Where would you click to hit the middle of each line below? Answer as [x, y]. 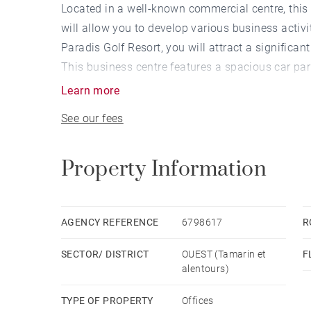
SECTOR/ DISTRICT [105, 254]
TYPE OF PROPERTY [107, 300]
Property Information [164, 169]
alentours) [206, 268]
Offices [198, 300]
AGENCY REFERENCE [110, 222]
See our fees [92, 118]
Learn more [90, 90]
